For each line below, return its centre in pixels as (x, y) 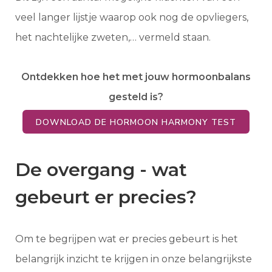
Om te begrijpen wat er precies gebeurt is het (127, 239)
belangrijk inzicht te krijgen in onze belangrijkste (134, 259)
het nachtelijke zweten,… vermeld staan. (113, 38)
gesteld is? (136, 97)
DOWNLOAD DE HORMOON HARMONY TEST (136, 123)
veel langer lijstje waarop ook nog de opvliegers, (132, 18)
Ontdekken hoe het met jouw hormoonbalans (136, 77)
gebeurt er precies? (106, 197)
